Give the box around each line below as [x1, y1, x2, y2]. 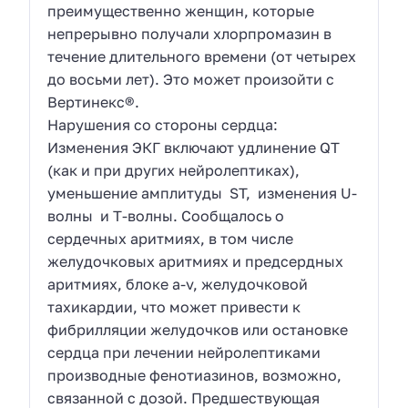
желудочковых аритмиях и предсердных [47, 251, 344, 270]
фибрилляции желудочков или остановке [47, 320, 349, 339]
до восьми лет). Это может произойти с [47, 69, 335, 88]
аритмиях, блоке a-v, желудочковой [47, 274, 309, 293]
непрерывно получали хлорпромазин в [47, 24, 332, 43]
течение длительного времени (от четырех [47, 46, 357, 66]
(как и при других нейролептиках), [47, 160, 301, 179]
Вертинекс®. [47, 92, 140, 111]
